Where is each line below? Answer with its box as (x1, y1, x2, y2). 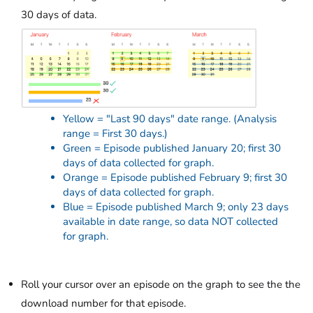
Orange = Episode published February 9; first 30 (63, 170, 287, 184)
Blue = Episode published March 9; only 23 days (63, 199, 289, 214)
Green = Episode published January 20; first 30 (63, 140, 281, 155)
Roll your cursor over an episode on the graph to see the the (21, 277, 300, 291)
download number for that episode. (21, 296, 186, 310)
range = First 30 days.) (63, 126, 168, 140)
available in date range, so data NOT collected (63, 214, 278, 228)
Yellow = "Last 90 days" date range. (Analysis (63, 111, 277, 126)
